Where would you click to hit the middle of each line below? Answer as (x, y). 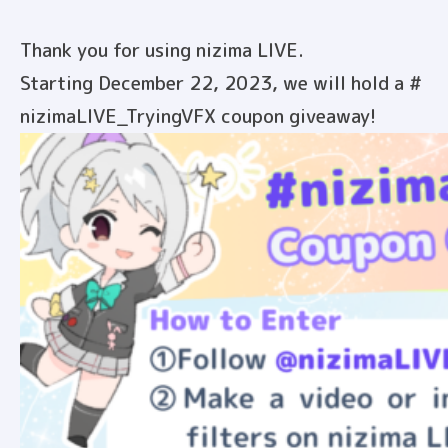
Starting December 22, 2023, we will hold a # (221, 82)
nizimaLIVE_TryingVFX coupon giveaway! (198, 115)
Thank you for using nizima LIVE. (162, 49)
